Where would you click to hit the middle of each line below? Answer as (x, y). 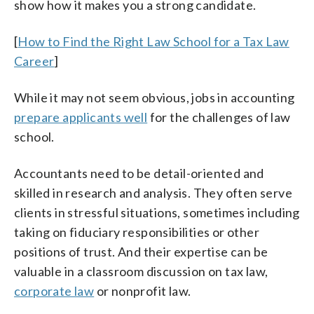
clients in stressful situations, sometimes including (157, 212)
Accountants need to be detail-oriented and (139, 173)
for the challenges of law (219, 117)
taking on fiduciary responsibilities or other (137, 232)
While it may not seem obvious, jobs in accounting (155, 97)
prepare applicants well (81, 117)
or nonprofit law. (143, 291)
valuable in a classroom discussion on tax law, (141, 271)
